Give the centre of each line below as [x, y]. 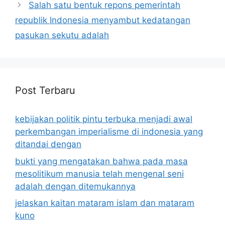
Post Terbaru [45, 91]
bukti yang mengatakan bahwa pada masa [101, 161]
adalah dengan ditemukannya [75, 186]
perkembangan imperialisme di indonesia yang [109, 132]
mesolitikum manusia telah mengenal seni [99, 174]
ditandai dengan [48, 144]
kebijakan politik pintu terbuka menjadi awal [104, 119]
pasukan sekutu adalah [62, 35]
